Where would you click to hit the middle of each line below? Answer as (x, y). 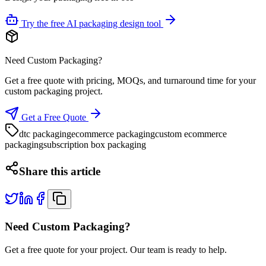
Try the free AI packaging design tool (91, 23)
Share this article (60, 172)
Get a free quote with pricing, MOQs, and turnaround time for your (130, 80)
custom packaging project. (54, 91)
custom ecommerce (191, 134)
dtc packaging (45, 134)
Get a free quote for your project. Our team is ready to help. (116, 249)
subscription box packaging (95, 144)
